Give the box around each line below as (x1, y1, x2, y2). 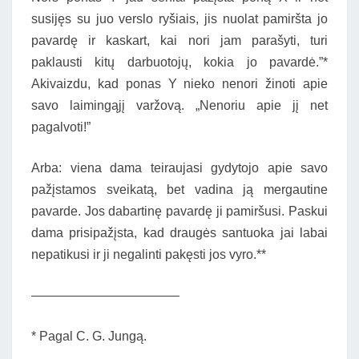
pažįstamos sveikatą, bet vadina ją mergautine (31, 183, 328, 196)
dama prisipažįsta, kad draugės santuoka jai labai (31, 226, 328, 240)
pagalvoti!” (31, 120, 91, 134)
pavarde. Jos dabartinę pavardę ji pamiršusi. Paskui (31, 204, 328, 218)
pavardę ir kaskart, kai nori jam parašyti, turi (31, 34, 328, 47)
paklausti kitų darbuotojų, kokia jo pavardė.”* (31, 55, 328, 69)
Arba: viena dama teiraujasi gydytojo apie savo (31, 161, 328, 175)
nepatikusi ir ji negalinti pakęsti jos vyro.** (31, 248, 266, 261)
